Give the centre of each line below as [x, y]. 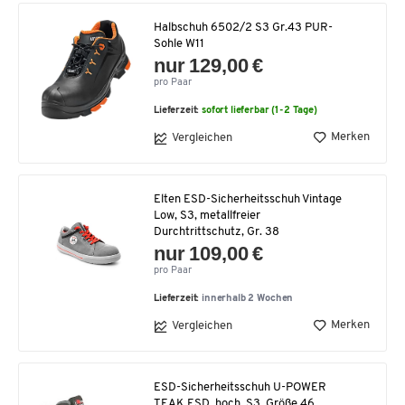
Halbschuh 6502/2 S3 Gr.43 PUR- [243, 27]
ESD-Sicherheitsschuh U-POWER [240, 387]
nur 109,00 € [209, 253]
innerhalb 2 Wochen [248, 298]
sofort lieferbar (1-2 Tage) [259, 110]
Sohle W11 [179, 43]
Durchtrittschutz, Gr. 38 [217, 231]
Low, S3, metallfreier [207, 215]
